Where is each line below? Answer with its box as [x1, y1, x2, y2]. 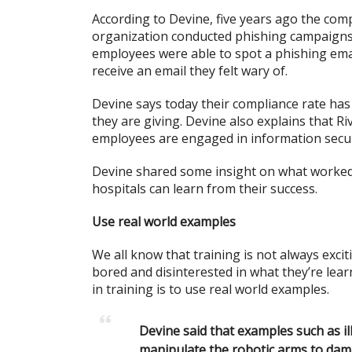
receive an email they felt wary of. [92, 61, 288, 79]
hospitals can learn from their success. [92, 179, 317, 197]
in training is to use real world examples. [92, 280, 329, 298]
